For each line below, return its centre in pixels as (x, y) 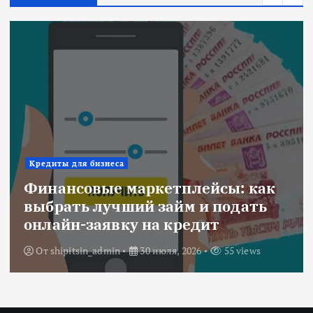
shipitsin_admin (85, 250)
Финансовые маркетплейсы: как (150, 188)
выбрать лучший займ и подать (146, 206)
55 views (241, 250)
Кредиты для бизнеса (77, 163)
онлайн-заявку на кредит (122, 225)
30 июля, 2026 (170, 250)
